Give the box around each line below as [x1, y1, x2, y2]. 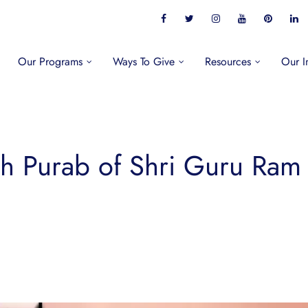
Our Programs [17, 54, 82, 69]
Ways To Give [112, 54, 175, 69]
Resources [204, 54, 251, 69]
